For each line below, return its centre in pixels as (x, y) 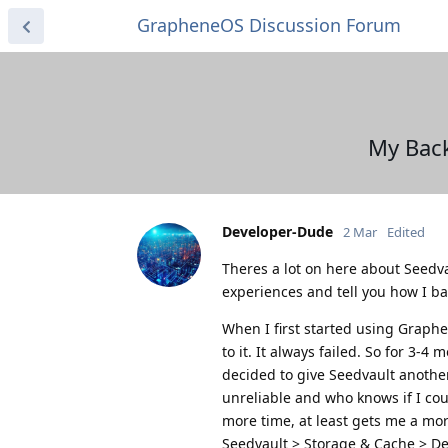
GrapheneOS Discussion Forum (269, 25)
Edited (406, 231)
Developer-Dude (277, 231)
